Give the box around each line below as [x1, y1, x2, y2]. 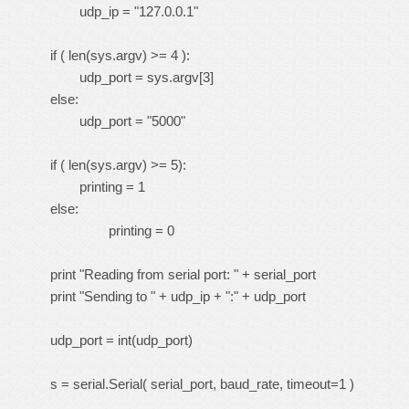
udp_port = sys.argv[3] [50, 69, 214, 85]
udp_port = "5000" [50, 113, 185, 129]
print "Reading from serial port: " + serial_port [50, 267, 316, 282]
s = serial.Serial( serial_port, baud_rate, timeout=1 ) [50, 376, 354, 392]
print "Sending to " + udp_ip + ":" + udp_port [50, 288, 306, 304]
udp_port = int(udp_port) [50, 332, 193, 348]
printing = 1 [50, 179, 145, 194]
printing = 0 [50, 223, 174, 238]
